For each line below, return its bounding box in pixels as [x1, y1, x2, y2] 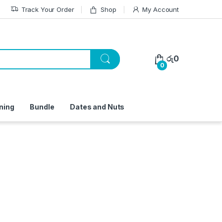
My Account [142, 5, 179, 13]
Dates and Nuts [70, 103, 125, 111]
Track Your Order [21, 5, 74, 13]
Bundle [30, 103, 55, 111]
